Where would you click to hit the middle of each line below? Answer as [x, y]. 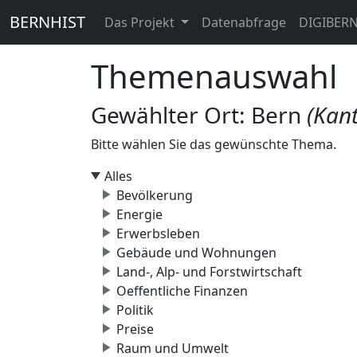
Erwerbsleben [158, 233]
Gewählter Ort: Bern [199, 115]
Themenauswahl [214, 76]
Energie [139, 214]
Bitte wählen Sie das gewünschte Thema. [214, 144]
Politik [135, 310]
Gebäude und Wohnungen [196, 253]
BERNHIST [47, 22]
